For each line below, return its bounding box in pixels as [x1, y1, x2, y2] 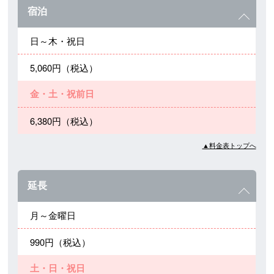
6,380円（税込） [30, 114, 98, 127]
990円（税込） [30, 235, 91, 248]
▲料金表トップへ [202, 140, 256, 150]
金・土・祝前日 [30, 86, 95, 100]
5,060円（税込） [30, 61, 98, 74]
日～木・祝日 [30, 34, 86, 47]
